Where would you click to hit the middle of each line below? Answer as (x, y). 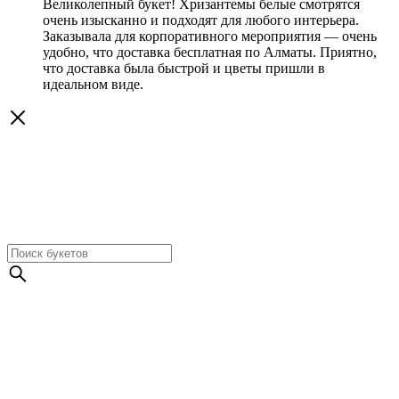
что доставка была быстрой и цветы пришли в (184, 68)
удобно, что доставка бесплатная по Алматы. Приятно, (210, 52)
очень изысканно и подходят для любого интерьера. (201, 20)
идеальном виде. (93, 84)
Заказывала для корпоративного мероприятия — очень (210, 36)
